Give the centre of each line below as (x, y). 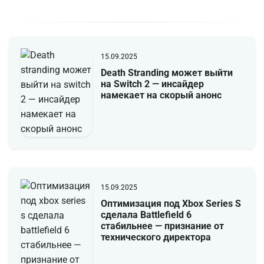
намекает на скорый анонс (161, 95)
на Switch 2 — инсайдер (152, 84)
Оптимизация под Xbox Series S (171, 204)
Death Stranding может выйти (166, 73)
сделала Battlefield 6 (146, 215)
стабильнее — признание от (162, 226)
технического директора (156, 237)
